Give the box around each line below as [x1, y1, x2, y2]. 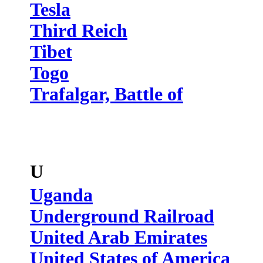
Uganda [30, 185, 93, 205]
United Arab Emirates [30, 227, 207, 248]
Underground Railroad [30, 206, 214, 227]
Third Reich [30, 21, 127, 41]
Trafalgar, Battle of [30, 84, 183, 104]
